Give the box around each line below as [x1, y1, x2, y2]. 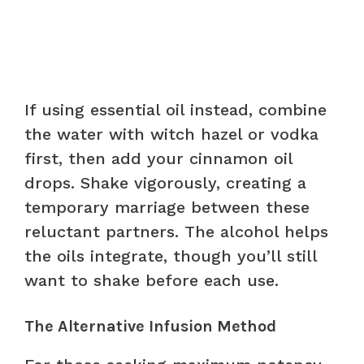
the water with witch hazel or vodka [24, 123, 318, 144]
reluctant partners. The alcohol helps [24, 221, 328, 241]
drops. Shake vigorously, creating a [24, 172, 306, 193]
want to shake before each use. [24, 270, 279, 290]
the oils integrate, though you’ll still [24, 245, 317, 266]
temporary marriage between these [24, 197, 310, 217]
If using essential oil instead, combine [24, 99, 327, 119]
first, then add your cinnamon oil [24, 148, 292, 168]
